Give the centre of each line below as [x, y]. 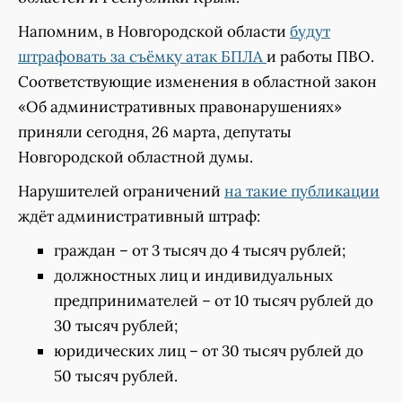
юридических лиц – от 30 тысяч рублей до [209, 351]
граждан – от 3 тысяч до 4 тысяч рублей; [200, 250]
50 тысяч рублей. [116, 376]
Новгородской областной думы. [135, 157]
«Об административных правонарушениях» [180, 107]
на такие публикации [302, 191]
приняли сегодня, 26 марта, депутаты [155, 132]
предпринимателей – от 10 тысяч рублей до [214, 301]
